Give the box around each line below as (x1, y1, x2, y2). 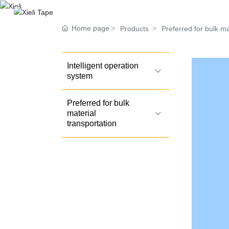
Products (120, 24, 149, 33)
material (66, 108, 96, 118)
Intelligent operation (66, 61, 139, 70)
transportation (66, 119, 117, 128)
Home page (71, 24, 109, 32)
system (66, 71, 93, 80)
